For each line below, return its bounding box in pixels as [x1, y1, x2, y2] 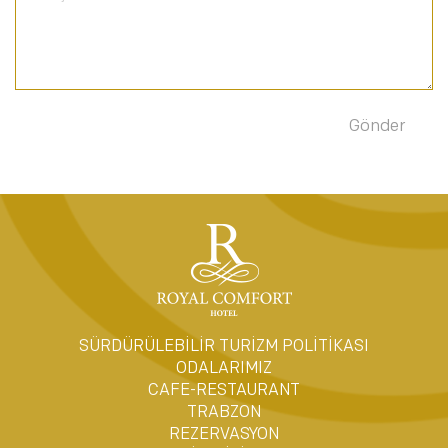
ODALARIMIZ [176, 361, 272, 377]
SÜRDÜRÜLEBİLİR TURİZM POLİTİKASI [79, 339, 369, 355]
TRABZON [187, 405, 261, 421]
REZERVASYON [169, 427, 279, 443]
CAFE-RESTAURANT [148, 383, 300, 399]
